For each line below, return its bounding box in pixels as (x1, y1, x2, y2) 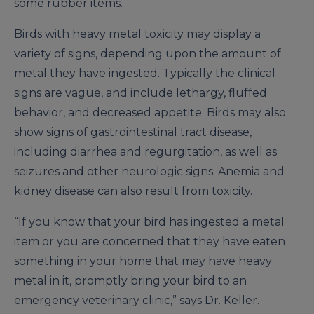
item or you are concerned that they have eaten (14, 235, 285, 249)
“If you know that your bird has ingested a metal (14, 215, 285, 229)
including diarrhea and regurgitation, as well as (14, 145, 277, 159)
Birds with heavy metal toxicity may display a (14, 27, 261, 41)
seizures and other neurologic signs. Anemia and (14, 165, 285, 179)
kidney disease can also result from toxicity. (14, 184, 252, 198)
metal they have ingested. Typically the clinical (14, 67, 275, 81)
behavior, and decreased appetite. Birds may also (14, 106, 286, 120)
